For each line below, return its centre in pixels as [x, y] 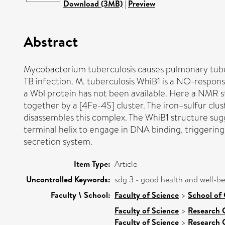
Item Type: [92, 163]
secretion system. [58, 141]
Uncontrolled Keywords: [68, 179]
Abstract [51, 41]
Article [126, 164]
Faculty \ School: [81, 195]
